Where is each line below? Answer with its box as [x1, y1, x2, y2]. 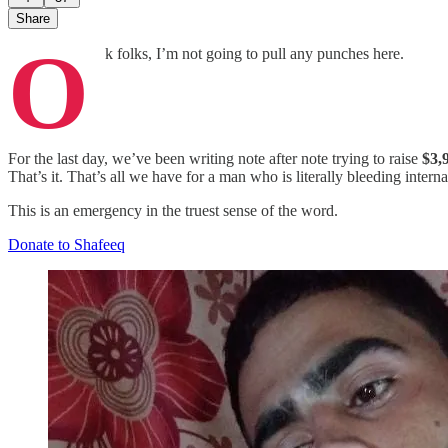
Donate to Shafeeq [8, 235, 125, 253]
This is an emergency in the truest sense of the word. [8, 201, 338, 219]
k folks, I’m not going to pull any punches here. [105, 44, 404, 62]
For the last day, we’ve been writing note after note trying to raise [8, 149, 422, 167]
